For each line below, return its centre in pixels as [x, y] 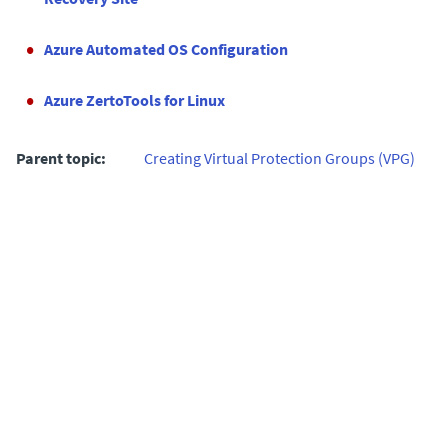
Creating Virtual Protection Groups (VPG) [279, 158]
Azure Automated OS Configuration [166, 49]
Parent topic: [61, 158]
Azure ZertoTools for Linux [134, 100]
